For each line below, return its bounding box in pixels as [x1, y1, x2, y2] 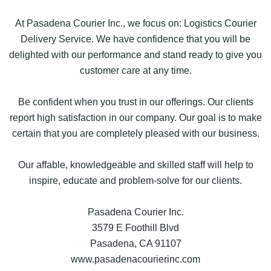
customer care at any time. [79, 65, 192, 76]
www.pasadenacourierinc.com [71, 253, 200, 264]
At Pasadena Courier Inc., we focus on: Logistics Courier [15, 18, 256, 28]
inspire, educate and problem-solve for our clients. [29, 175, 242, 186]
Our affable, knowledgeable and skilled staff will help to [18, 159, 253, 170]
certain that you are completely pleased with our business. [11, 128, 260, 139]
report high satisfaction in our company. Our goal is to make [9, 112, 262, 123]
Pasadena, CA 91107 [90, 238, 181, 249]
